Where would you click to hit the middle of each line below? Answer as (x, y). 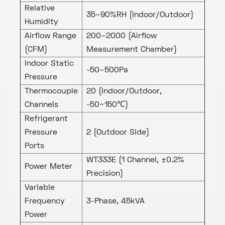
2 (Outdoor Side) (118, 132)
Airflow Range (50, 36)
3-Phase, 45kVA (116, 201)
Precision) (105, 174)
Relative (40, 8)
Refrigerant (46, 119)
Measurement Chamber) (132, 49)
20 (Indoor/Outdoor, (124, 91)
